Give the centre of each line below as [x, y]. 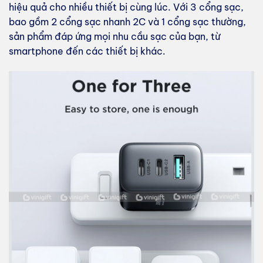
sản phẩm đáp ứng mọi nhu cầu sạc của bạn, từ [114, 36]
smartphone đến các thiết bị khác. [87, 51]
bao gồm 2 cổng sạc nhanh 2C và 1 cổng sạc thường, [127, 21]
